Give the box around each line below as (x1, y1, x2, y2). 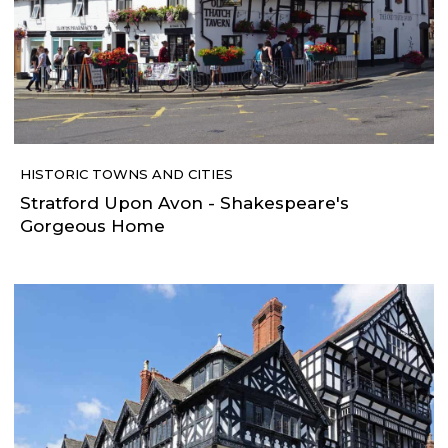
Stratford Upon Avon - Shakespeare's (20, 193, 349, 214)
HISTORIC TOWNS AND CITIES (20, 166, 233, 183)
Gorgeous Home (20, 216, 165, 237)
